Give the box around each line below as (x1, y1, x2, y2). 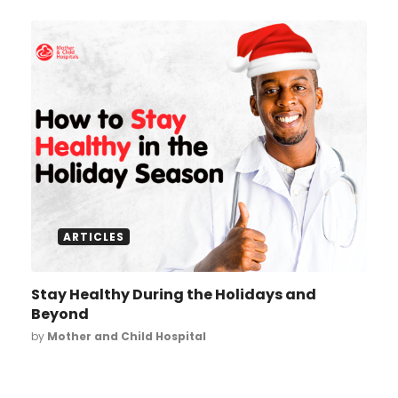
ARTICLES (63, 229, 124, 245)
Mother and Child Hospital (47, 329, 206, 345)
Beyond (31, 304, 89, 325)
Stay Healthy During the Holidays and (31, 284, 316, 306)
